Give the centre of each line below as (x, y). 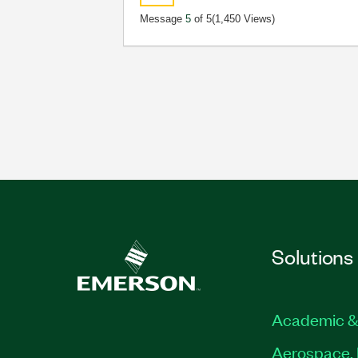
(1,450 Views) (244, 19)
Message (163, 19)
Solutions (312, 256)
